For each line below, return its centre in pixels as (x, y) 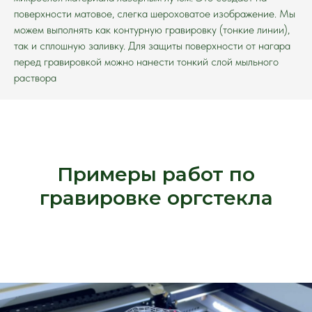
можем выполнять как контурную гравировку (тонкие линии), (152, 30)
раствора (35, 78)
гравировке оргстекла (156, 198)
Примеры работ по (156, 174)
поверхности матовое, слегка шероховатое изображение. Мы (155, 14)
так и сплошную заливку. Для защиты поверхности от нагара (152, 46)
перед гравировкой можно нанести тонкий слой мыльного (146, 62)
